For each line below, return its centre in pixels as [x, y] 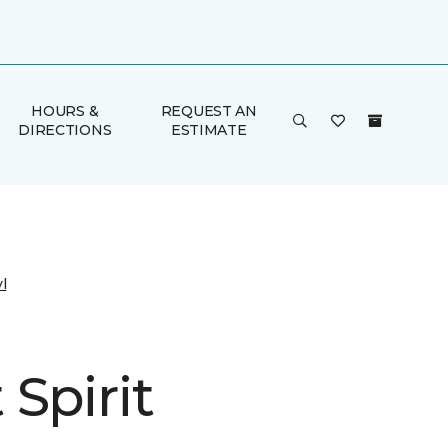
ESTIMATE [208, 130]
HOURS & [65, 111]
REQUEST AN [208, 111]
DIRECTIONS [65, 130]
